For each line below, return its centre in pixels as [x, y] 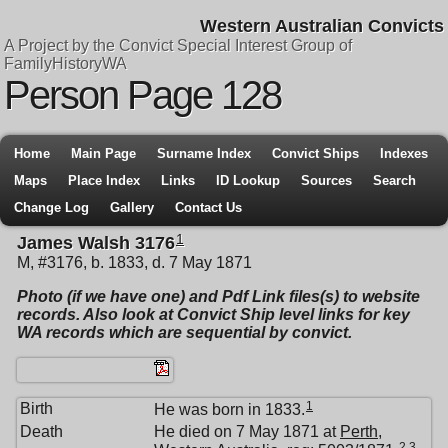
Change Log [51, 207]
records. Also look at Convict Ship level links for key [213, 315]
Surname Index [204, 153]
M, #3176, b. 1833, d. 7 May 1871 [134, 263]
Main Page [103, 153]
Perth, [361, 432]
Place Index [104, 180]
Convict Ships [315, 153]
